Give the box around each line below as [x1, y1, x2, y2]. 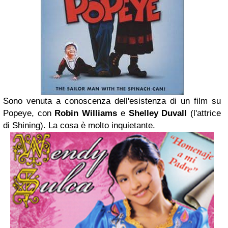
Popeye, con [3, 108, 55, 118]
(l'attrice [187, 108, 221, 118]
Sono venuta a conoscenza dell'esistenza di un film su [3, 96, 221, 106]
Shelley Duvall [128, 108, 187, 118]
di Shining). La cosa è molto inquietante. [3, 121, 155, 130]
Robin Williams [54, 108, 118, 118]
